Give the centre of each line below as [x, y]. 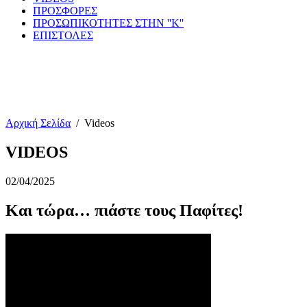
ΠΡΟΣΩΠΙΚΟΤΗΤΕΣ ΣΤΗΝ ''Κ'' [108, 23]
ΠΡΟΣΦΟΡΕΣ [65, 11]
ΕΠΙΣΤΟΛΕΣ [63, 35]
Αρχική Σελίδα [38, 123]
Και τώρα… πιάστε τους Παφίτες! [124, 210]
